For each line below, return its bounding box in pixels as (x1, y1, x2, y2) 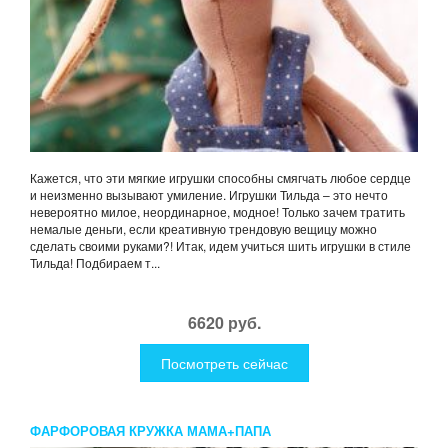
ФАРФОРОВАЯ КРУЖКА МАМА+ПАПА (30, 421, 271, 441)
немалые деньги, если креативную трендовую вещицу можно (30, 220, 377, 238)
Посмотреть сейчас (160, 353, 288, 374)
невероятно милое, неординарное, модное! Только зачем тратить (30, 203, 405, 221)
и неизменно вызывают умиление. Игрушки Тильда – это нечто (30, 186, 388, 204)
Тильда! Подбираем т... (30, 254, 160, 272)
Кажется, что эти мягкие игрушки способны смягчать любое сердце (30, 169, 411, 187)
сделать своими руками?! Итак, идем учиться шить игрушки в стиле (30, 237, 411, 255)
